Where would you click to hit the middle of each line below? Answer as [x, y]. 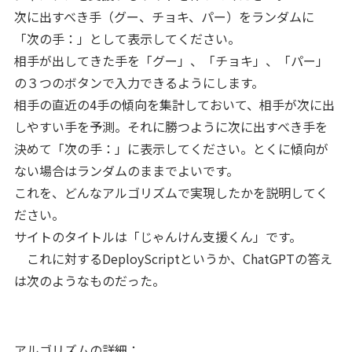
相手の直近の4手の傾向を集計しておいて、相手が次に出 [174, 104]
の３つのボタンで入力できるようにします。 [139, 82]
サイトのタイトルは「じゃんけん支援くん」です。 [158, 236]
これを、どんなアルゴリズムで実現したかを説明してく [171, 192]
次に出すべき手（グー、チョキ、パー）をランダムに [164, 16]
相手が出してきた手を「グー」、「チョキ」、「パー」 [171, 60]
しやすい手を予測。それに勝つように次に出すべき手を [170, 126]
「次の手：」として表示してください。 [127, 38]
